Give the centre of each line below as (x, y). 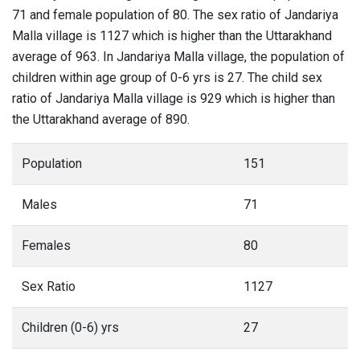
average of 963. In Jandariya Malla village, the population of (178, 57)
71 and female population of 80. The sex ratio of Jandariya (175, 15)
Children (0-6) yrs (70, 327)
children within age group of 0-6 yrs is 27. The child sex (167, 78)
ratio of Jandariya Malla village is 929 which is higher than (174, 98)
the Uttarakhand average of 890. (101, 119)
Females (46, 245)
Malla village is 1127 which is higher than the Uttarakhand (172, 36)
